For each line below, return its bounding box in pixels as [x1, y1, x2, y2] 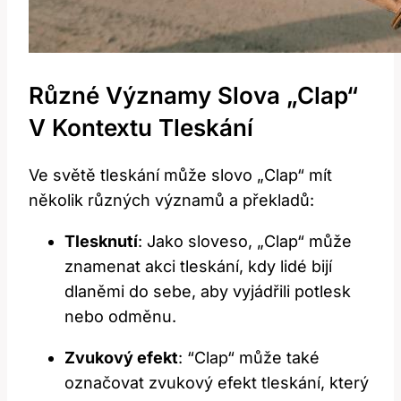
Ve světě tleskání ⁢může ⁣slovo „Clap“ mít [29, 166, 332, 185]
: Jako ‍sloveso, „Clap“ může [138, 232, 352, 252]
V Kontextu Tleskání [29, 113, 253, 141]
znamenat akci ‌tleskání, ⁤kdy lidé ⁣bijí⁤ [64, 257, 332, 277]
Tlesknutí [64, 232, 138, 252]
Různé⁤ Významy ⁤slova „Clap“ [29, 81, 358, 109]
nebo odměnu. [64, 307, 176, 327]
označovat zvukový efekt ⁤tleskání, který [64, 373, 369, 393]
